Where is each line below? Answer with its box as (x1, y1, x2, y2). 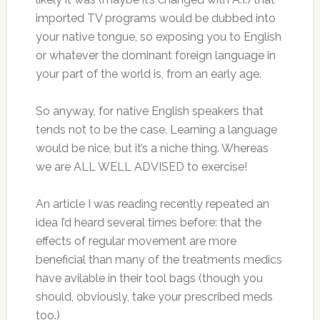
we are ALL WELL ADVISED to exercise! (35, 160, 247, 174)
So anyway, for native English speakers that (35, 104, 264, 118)
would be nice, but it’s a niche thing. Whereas (35, 141, 269, 155)
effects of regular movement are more (35, 234, 236, 248)
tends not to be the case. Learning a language (35, 123, 277, 136)
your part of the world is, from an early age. (35, 67, 261, 81)
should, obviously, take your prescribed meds (35, 290, 273, 304)
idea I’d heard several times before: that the (35, 216, 261, 229)
